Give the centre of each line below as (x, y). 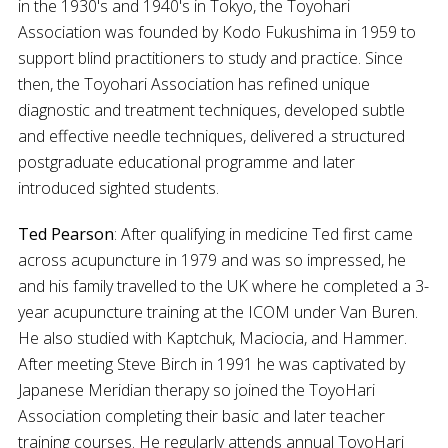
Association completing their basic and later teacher (201, 416)
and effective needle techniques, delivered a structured (211, 136)
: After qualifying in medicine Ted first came (263, 234)
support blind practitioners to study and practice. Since (210, 58)
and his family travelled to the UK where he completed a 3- (223, 286)
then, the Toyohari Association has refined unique (194, 84)
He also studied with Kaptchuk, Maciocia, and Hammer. (212, 338)
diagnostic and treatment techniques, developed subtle (211, 110)
